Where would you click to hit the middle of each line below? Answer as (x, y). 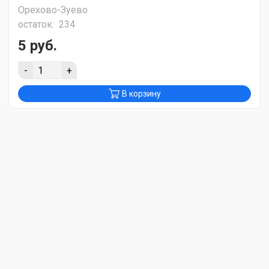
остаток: (37, 25)
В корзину (141, 94)
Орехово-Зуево (53, 10)
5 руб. (38, 46)
